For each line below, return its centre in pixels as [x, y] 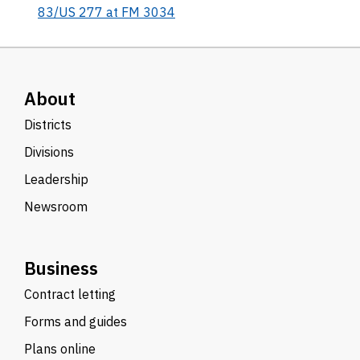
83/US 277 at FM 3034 [106, 12]
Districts [48, 125]
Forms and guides [76, 321]
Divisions [49, 152]
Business [61, 268]
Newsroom [56, 207]
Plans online [60, 349]
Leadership [56, 179]
